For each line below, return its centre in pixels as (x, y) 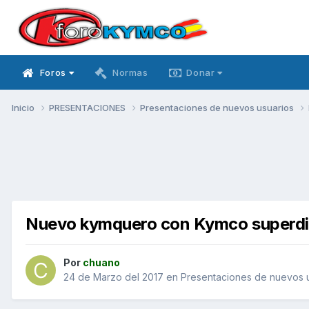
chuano (101, 263)
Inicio (24, 107)
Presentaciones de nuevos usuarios (218, 107)
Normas (130, 72)
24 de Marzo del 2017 (113, 277)
